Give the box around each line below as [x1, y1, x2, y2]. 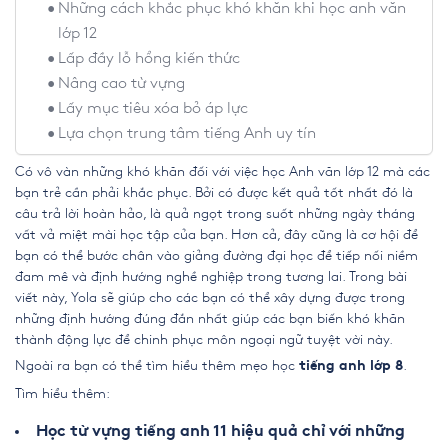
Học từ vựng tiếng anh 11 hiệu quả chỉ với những [36, 424, 405, 440]
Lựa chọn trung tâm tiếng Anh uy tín [57, 126, 316, 141]
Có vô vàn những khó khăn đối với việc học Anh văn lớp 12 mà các [15, 164, 430, 178]
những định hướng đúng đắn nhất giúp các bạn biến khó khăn [15, 311, 405, 325]
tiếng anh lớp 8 [299, 360, 403, 374]
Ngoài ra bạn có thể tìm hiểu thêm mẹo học [15, 359, 299, 373]
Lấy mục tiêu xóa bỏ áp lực [57, 101, 248, 116]
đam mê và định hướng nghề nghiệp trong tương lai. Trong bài [15, 269, 407, 283]
